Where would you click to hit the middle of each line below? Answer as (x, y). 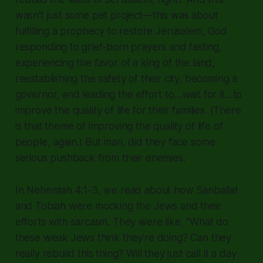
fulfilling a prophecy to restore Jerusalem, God (121, 31)
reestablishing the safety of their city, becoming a (126, 78)
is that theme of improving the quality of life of (119, 126)
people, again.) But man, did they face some (115, 142)
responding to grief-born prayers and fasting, (119, 47)
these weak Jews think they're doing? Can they (123, 237)
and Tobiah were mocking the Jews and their (118, 206)
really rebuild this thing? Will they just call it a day (126, 253)
